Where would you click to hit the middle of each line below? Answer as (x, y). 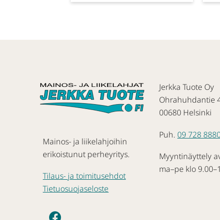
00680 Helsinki (186, 113)
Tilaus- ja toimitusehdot (84, 176)
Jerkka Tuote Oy (187, 87)
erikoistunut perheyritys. (86, 154)
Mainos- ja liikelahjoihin (85, 141)
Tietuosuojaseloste (76, 189)
